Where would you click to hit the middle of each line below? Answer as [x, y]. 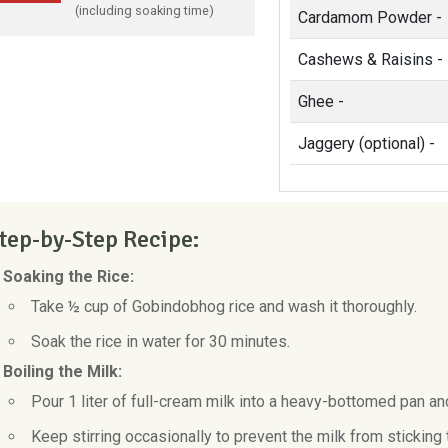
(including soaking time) [144, 10]
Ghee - [320, 101]
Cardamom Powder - [369, 17]
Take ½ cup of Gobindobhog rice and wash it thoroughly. [223, 306]
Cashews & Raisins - [370, 59]
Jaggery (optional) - [366, 143]
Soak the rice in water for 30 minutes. [160, 341]
